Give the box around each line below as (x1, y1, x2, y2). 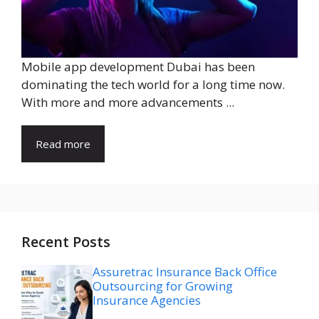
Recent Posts (21, 231, 110, 251)
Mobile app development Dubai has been (21, 58, 255, 75)
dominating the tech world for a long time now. (21, 75, 285, 93)
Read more (36, 136, 90, 151)
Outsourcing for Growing (93, 277, 233, 294)
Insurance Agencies (93, 291, 201, 308)
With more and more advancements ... (21, 93, 234, 110)
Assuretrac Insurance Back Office (93, 263, 277, 280)
